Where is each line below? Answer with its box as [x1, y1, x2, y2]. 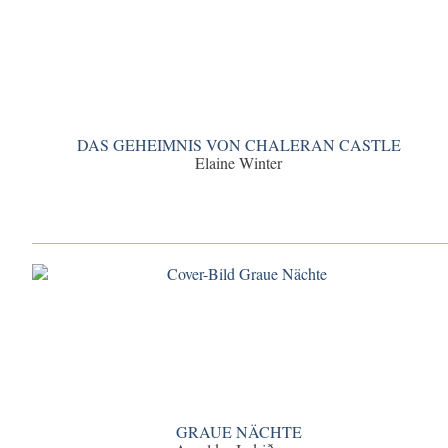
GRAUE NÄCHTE [175, 421, 302, 443]
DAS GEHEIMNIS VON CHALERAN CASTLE [76, 134, 401, 156]
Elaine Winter [195, 152, 283, 174]
